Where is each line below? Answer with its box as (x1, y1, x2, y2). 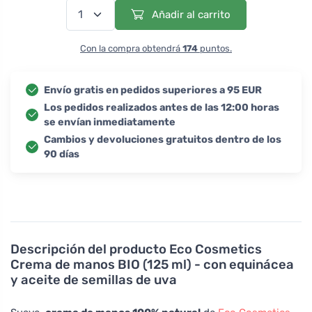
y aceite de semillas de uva (10, 272, 177, 288)
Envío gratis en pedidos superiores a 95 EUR (44, 84, 262, 96)
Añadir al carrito (148, 8, 231, 21)
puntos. (198, 42, 232, 54)
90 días (44, 148, 79, 160)
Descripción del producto (10, 241, 169, 257)
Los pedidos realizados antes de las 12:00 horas (44, 101, 279, 114)
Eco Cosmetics (169, 241, 262, 257)
